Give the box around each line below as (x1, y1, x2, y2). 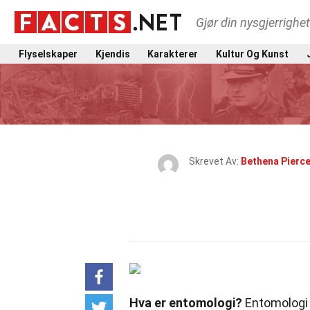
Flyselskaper (19, 48, 77, 60)
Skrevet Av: (188, 156, 241, 167)
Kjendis (95, 48, 130, 60)
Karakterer (147, 48, 199, 60)
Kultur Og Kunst (215, 48, 289, 60)
